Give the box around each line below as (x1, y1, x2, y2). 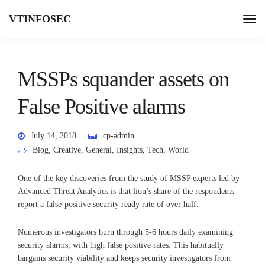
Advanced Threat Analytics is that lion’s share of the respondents (18, 187, 234, 196)
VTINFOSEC (9, 13, 71, 25)
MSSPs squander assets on (18, 67, 230, 92)
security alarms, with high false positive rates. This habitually (18, 241, 224, 250)
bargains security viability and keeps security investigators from (18, 254, 231, 263)
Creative (53, 146, 81, 155)
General (86, 146, 112, 155)
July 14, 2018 (31, 131, 76, 141)
